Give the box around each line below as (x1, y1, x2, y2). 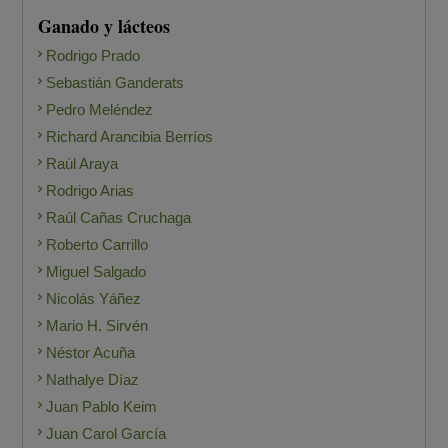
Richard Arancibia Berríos (46, 128, 214, 146)
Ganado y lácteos (38, 13, 171, 40)
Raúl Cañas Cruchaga (46, 209, 192, 227)
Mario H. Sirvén (46, 317, 149, 335)
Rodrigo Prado (46, 47, 141, 65)
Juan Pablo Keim (46, 398, 158, 416)
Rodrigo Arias (46, 182, 135, 200)
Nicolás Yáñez (46, 290, 142, 308)
